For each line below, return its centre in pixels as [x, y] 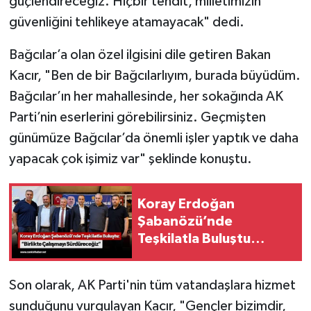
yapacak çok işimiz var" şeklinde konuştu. [130, 159]
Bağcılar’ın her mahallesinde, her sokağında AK [146, 96]
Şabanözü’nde [185, 222]
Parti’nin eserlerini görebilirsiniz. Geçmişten [137, 117]
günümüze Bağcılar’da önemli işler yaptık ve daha [153, 138]
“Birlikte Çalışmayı [197, 257]
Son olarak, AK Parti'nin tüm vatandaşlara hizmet [152, 285]
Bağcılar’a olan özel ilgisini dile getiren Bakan [140, 54]
